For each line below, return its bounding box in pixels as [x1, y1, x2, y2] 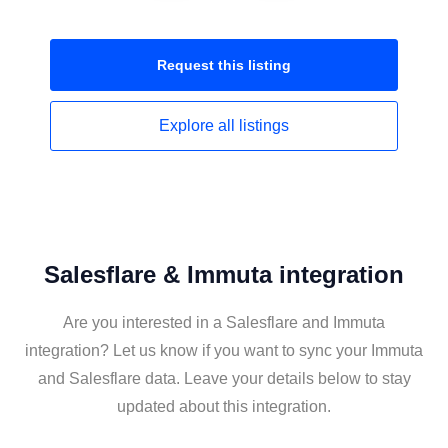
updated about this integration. [117, 398, 331, 415]
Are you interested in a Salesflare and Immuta [63, 314, 385, 331]
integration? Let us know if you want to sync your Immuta [25, 342, 423, 359]
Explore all [159, 117, 239, 134]
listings [239, 117, 289, 134]
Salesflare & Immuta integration [44, 261, 404, 288]
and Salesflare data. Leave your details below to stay [37, 370, 411, 387]
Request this [157, 57, 248, 73]
